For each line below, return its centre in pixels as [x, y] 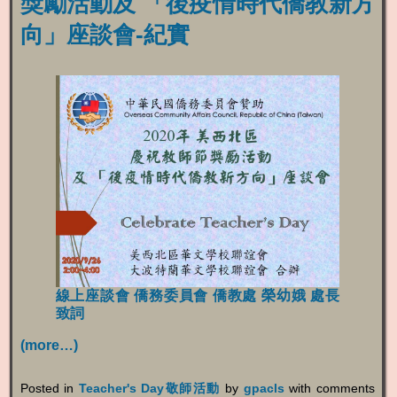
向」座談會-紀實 [105, 34]
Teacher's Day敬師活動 [149, 388]
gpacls [264, 388]
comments [345, 388]
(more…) [49, 345]
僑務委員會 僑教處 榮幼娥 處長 [237, 295]
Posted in [49, 388]
